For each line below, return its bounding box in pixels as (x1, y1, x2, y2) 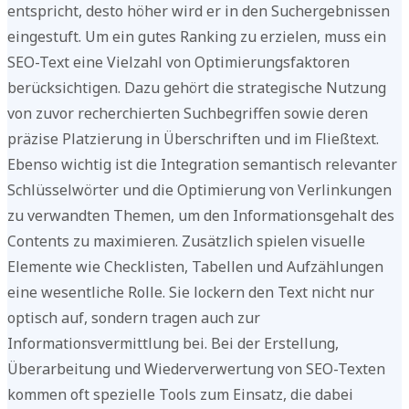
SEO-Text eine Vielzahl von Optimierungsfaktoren (7, 52, 350, 73)
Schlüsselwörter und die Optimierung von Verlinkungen (7, 180, 392, 201)
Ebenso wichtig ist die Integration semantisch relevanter (7, 154, 397, 175)
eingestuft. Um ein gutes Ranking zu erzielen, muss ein (7, 26, 386, 47)
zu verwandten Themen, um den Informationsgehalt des (7, 205, 394, 226)
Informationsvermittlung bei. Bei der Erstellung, (7, 333, 339, 354)
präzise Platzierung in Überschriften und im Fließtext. (7, 129, 379, 150)
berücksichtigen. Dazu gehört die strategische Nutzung (7, 78, 386, 99)
